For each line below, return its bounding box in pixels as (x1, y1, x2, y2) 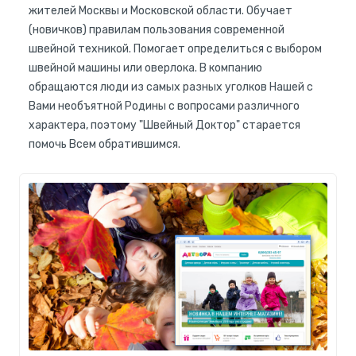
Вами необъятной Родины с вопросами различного (29, 99, 300, 113)
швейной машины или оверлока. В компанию (29, 60, 262, 75)
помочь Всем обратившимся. (29, 137, 180, 151)
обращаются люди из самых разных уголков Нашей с (29, 79, 313, 94)
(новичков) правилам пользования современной (29, 22, 284, 37)
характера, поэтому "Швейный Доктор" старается (29, 118, 300, 132)
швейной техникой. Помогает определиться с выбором (29, 41, 322, 56)
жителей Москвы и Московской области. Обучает (29, 3, 292, 17)
